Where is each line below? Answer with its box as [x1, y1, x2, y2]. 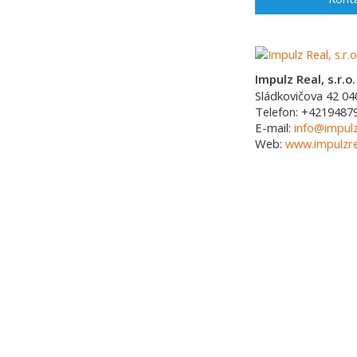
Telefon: [255, 104, 301, 120]
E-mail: [255, 120, 294, 135]
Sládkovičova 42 [255, 88, 339, 104]
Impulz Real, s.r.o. [255, 71, 355, 87]
